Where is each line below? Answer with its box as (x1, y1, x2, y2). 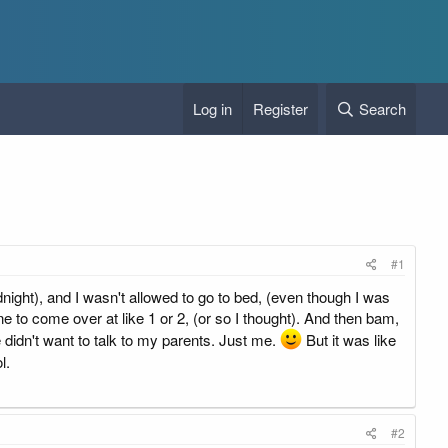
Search (359, 98, 406, 119)
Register (253, 98, 309, 119)
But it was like (302, 329, 396, 350)
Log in (193, 98, 233, 119)
